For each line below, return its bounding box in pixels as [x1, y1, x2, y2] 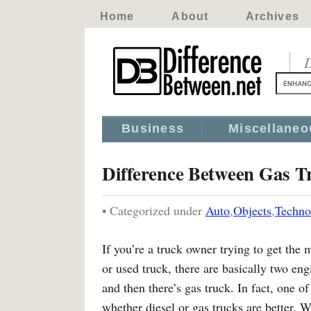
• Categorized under [102, 202, 205, 219]
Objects [233, 202, 271, 219]
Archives [245, 10, 299, 22]
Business [121, 121, 185, 135]
